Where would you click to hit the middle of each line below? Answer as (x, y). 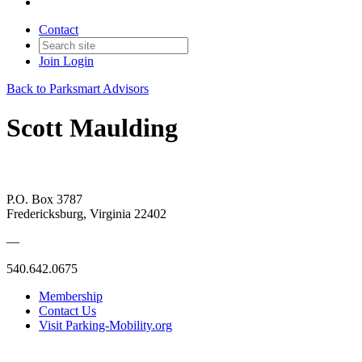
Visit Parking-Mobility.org (105, 325)
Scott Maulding (92, 128)
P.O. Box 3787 (44, 199)
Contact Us (67, 310)
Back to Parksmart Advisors (78, 88)
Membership (71, 296)
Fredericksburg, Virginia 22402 (86, 213)
